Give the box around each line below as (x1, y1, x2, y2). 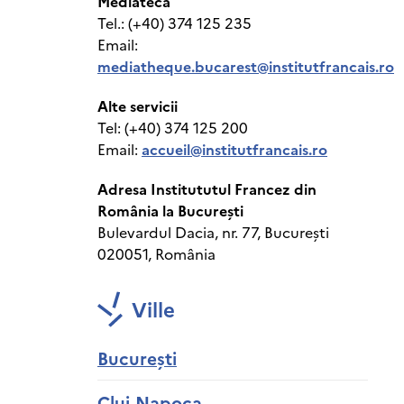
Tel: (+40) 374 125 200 (97, 117, 248, 137)
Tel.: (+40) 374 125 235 (97, 13, 252, 32)
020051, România (97, 243, 216, 263)
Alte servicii (97, 96, 178, 115)
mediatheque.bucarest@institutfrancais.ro (97, 56, 394, 76)
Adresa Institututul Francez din (97, 179, 317, 198)
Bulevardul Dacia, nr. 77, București (97, 222, 329, 242)
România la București (97, 200, 243, 220)
